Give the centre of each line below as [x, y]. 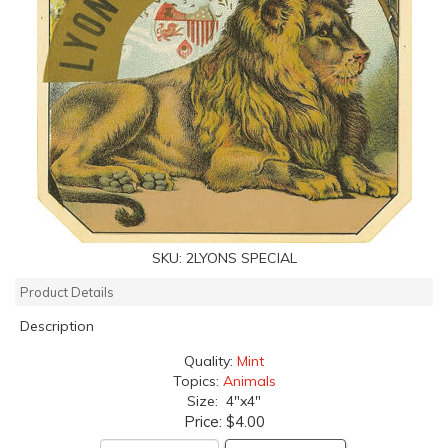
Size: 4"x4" [224, 400]
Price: [204, 421]
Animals [249, 380]
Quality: [210, 360]
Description [57, 325]
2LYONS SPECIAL [241, 257]
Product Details [67, 291]
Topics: [197, 380]
